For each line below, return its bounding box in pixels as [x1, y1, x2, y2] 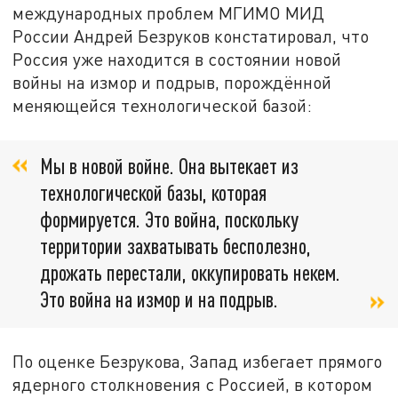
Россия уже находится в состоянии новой [12, 49, 342, 70]
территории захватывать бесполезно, [40, 232, 311, 259]
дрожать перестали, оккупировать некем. [40, 259, 340, 285]
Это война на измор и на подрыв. [40, 285, 278, 312]
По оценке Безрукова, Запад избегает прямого [12, 350, 383, 371]
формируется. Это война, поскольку [40, 205, 298, 232]
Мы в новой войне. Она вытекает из [40, 152, 298, 179]
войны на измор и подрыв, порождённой [12, 72, 332, 93]
